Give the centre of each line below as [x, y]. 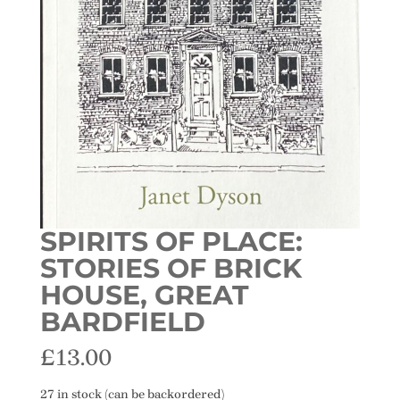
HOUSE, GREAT [144, 295]
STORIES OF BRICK [171, 268]
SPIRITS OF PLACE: [171, 241]
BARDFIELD [122, 321]
